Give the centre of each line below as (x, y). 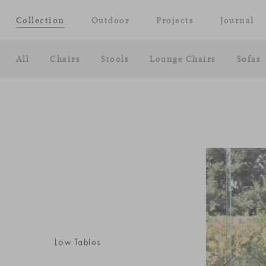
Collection (40, 20)
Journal (237, 20)
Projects (175, 20)
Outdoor (110, 20)
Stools (115, 58)
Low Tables (77, 242)
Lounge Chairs (183, 58)
